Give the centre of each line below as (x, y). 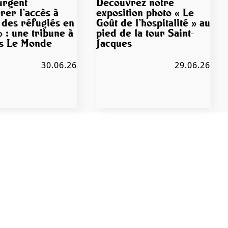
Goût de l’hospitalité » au (153, 23)
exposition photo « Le (145, 12)
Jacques (114, 43)
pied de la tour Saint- (145, 33)
